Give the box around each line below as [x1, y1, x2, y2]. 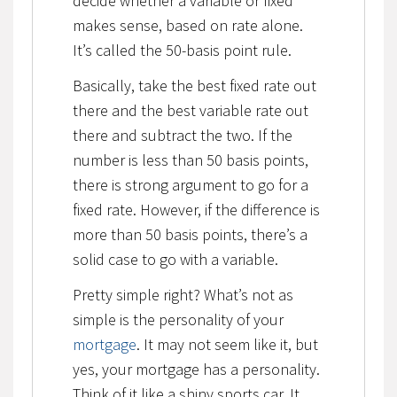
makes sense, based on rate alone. [72, 14, 303, 35]
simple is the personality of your [72, 308, 284, 330]
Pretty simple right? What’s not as [72, 284, 293, 305]
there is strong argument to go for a [72, 174, 308, 195]
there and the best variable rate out [72, 99, 308, 121]
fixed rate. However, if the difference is [72, 198, 320, 220]
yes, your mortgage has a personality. [72, 358, 320, 379]
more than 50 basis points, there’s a [72, 223, 307, 245]
